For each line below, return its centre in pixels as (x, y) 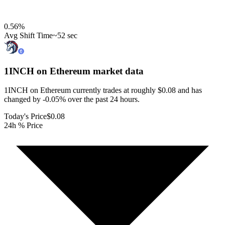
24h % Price (23, 126)
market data (117, 71)
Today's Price (25, 117)
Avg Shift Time (28, 35)
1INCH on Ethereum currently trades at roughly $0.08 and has (103, 90)
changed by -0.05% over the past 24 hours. (72, 99)
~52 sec (65, 35)
